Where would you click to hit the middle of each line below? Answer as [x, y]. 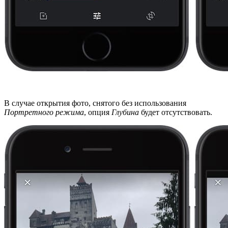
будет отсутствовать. [176, 112]
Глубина [125, 112]
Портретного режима [44, 112]
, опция [98, 112]
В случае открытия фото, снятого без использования [95, 103]
